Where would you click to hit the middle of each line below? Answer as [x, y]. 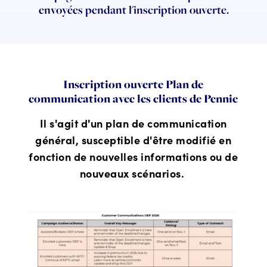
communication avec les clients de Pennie [133, 98]
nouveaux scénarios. [133, 173]
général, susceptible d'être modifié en [133, 139]
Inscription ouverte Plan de [133, 84]
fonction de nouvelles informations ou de [133, 156]
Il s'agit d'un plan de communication [133, 123]
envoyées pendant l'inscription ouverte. [133, 10]
